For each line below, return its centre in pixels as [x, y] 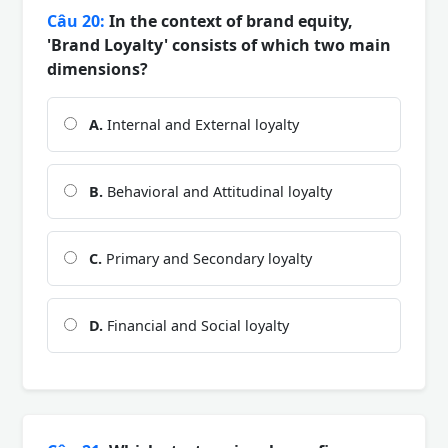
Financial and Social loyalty [196, 326]
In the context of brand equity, [229, 21]
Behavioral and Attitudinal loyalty [217, 192]
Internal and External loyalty [201, 125]
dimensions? [97, 69]
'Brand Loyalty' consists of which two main [219, 45]
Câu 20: [76, 21]
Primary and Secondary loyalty [207, 259]
